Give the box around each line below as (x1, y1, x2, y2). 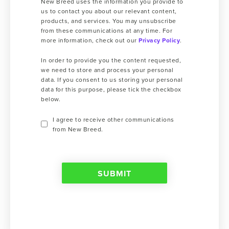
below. (41, 95, 60, 103)
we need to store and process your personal (41, 65, 173, 74)
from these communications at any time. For (41, 26, 172, 35)
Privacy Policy (139, 36, 180, 44)
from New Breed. (53, 125, 103, 133)
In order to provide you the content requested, (41, 56, 181, 64)
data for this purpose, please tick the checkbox (41, 85, 181, 94)
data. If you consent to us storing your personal (41, 75, 182, 84)
